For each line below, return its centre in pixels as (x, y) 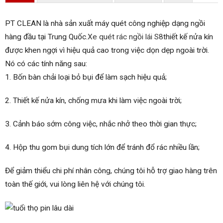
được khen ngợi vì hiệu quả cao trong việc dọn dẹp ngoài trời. (107, 50)
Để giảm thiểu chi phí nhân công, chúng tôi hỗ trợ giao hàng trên (111, 171)
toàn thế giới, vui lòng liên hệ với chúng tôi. (75, 184)
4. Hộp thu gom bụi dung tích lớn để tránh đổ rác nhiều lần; (102, 148)
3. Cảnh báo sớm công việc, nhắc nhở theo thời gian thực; (101, 124)
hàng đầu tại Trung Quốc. (46, 37)
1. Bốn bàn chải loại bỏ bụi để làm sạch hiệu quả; (86, 77)
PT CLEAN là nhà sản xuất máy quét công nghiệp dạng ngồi (105, 23)
